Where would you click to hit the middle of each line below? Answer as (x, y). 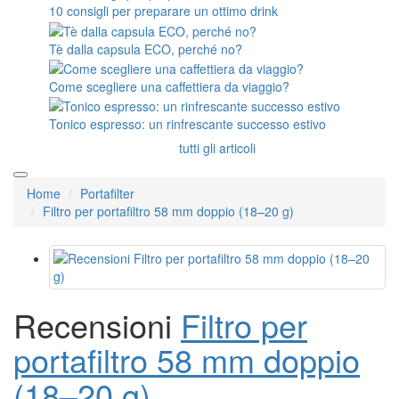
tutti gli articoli (217, 148)
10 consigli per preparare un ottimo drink (163, 11)
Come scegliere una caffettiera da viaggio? (169, 86)
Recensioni (97, 325)
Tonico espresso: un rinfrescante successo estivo (187, 124)
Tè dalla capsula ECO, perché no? (146, 49)
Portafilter (107, 194)
